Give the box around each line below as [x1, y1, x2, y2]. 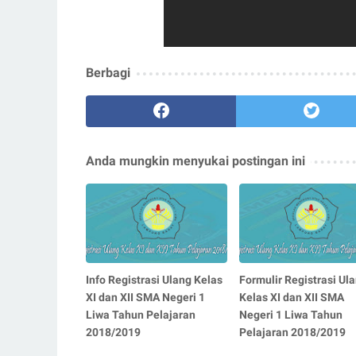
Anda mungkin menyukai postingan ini [86, 153, 305, 168]
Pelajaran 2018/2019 [238, 325, 346, 339]
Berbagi [86, 64, 130, 80]
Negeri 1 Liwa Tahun [238, 308, 342, 321]
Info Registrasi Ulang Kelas [86, 273, 222, 286]
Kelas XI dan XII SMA [238, 290, 344, 304]
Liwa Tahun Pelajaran [86, 308, 195, 321]
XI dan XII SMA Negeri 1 [86, 290, 205, 304]
